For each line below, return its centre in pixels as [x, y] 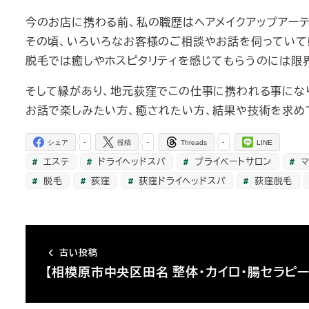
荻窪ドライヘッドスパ [181, 180]
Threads [194, 143]
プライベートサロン [232, 161]
